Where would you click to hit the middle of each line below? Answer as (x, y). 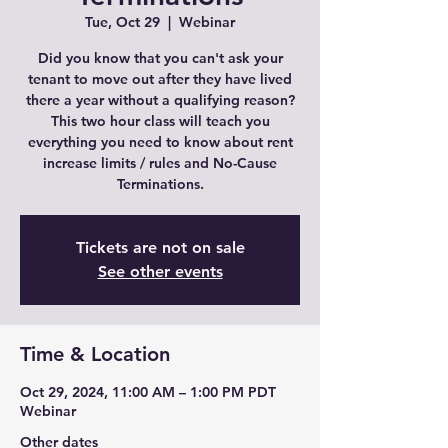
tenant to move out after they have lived (160, 79)
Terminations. (160, 184)
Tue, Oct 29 (122, 22)
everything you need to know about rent (160, 142)
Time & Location (95, 354)
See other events (160, 271)
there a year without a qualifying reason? (160, 100)
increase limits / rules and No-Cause (160, 163)
